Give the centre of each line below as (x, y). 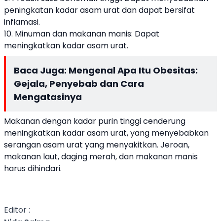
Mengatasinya (48, 97)
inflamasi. (22, 22)
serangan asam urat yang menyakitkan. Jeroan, (97, 145)
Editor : (17, 210)
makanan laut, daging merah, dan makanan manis (101, 156)
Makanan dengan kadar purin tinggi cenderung (95, 121)
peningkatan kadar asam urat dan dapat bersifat (99, 10)
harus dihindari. (33, 168)
